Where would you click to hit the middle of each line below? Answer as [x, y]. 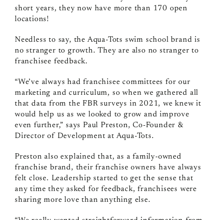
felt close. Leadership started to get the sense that [104, 179]
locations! [32, 19]
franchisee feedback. [52, 62]
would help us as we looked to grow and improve [102, 115]
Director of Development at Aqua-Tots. [84, 136]
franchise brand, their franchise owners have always [108, 168]
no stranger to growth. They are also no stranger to [107, 51]
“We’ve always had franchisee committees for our [102, 82]
